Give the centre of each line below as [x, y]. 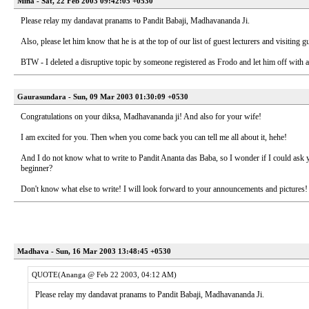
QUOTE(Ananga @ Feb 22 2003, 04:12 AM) [104, 275]
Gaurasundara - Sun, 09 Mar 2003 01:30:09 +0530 [103, 97]
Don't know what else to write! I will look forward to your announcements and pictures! [164, 189]
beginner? [37, 168]
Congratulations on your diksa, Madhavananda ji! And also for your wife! [141, 117]
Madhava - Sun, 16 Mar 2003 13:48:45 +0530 [94, 251]
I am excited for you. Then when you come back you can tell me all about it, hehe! [154, 137]
